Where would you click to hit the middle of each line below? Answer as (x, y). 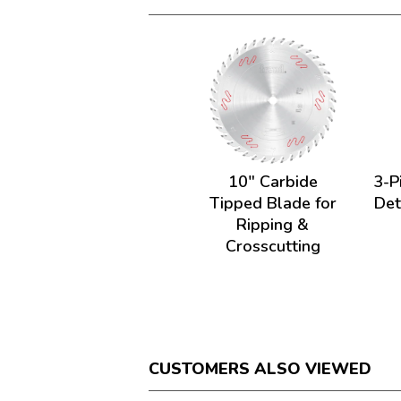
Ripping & (273, 225)
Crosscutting (273, 246)
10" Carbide (273, 182)
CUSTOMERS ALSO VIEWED (260, 369)
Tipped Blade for (273, 203)
